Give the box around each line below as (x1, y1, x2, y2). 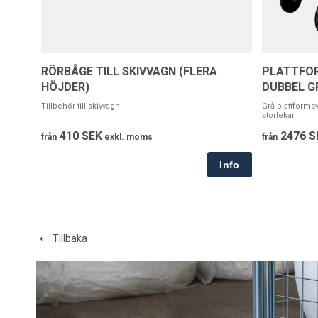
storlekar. (261, 111, 296, 121)
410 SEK (57, 129, 102, 143)
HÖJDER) (41, 80, 89, 94)
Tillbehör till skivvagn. (41, 102, 122, 111)
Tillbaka (46, 233, 87, 245)
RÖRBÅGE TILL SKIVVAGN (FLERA (41, 65, 217, 79)
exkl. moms (102, 132, 153, 143)
